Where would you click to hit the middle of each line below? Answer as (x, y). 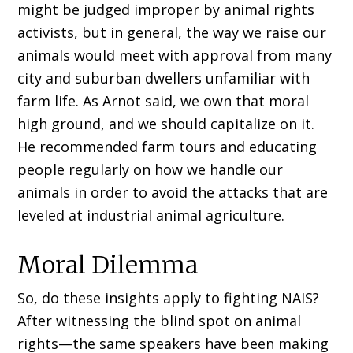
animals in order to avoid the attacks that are (173, 193)
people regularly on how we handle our (150, 170)
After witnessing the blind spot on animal (160, 321)
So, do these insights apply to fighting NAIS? (169, 298)
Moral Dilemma (108, 265)
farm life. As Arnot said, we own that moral (163, 101)
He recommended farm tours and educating (167, 147)
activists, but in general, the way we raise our (172, 33)
